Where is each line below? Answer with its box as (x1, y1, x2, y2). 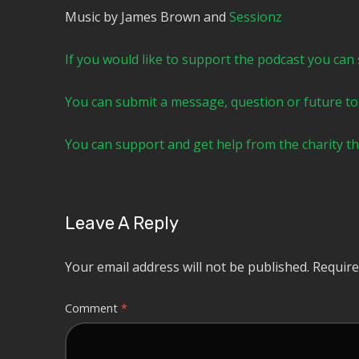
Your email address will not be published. (64, 258, 309, 276)
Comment (64, 301, 121, 317)
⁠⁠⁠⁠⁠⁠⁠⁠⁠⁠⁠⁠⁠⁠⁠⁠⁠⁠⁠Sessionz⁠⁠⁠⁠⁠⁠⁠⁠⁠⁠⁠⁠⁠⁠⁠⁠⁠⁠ (228, 8, 282, 26)
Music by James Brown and (64, 8, 229, 26)
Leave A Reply (64, 212, 179, 235)
